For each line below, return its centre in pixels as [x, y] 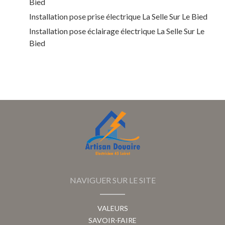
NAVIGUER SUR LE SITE [113, 180]
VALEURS [113, 208]
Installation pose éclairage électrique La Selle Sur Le [117, 31]
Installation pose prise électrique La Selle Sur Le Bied [118, 17]
